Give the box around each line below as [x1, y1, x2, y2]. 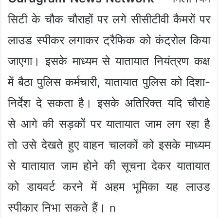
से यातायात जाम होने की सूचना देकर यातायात [8, 158, 210, 173]
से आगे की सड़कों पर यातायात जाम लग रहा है [8, 116, 210, 131]
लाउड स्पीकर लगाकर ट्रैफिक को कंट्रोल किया [8, 33, 210, 47]
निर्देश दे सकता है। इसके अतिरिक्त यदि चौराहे [8, 95, 210, 110]
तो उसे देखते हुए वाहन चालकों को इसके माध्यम [8, 137, 210, 152]
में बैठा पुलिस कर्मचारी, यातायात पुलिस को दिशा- [8, 74, 210, 89]
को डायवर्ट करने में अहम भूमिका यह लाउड [8, 179, 210, 194]
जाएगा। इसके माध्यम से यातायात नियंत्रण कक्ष [8, 54, 210, 68]
